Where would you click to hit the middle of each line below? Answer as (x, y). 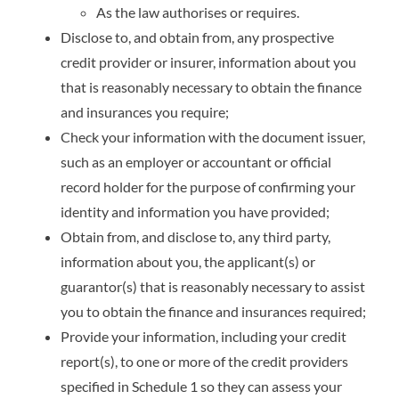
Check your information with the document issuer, (213, 136)
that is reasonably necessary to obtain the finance (212, 86)
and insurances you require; (145, 111)
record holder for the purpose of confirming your (208, 186)
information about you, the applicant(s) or (188, 261)
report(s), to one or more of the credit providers (205, 361)
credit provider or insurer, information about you (209, 61)
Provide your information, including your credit (204, 336)
